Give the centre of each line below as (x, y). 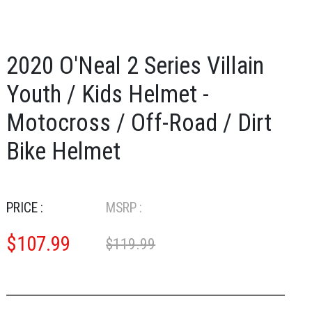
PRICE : (24, 208)
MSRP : (124, 208)
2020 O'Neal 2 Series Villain (135, 65)
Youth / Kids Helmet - (107, 94)
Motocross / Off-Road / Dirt (139, 123)
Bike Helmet (63, 151)
